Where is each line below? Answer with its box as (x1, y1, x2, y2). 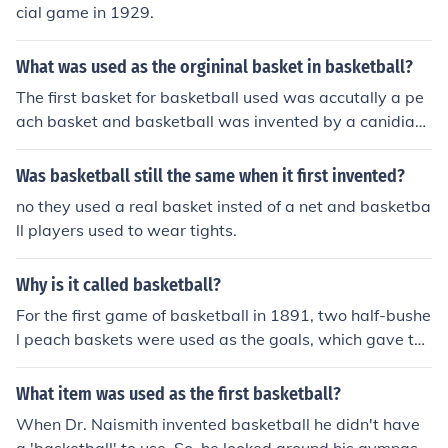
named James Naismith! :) (16, 135, 206, 155)
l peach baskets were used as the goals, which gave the (16, 329, 432, 349)
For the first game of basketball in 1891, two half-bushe (16, 305, 431, 325)
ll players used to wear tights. (16, 220, 237, 240)
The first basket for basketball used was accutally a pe (16, 87, 424, 107)
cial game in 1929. (16, 2, 154, 22)
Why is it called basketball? (16, 274, 221, 296)
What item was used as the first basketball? (16, 383, 341, 405)
